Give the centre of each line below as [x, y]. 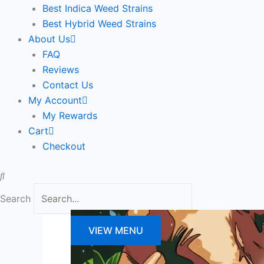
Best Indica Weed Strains [98, 8]
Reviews [61, 70]
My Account [55, 100]
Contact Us [68, 85]
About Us [49, 39]
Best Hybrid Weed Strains [99, 24]
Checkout [64, 146]
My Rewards [70, 115]
